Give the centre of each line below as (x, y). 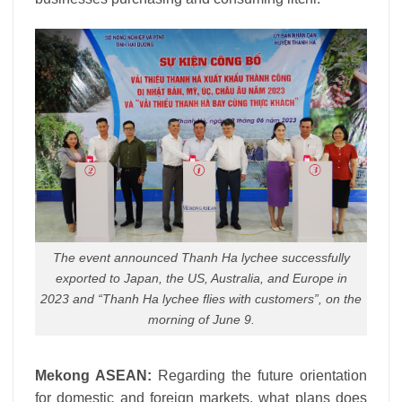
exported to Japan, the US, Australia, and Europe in (201, 279)
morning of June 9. (201, 320)
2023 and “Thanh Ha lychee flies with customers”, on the (201, 299)
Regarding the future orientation (259, 375)
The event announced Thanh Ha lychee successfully (201, 258)
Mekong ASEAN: (93, 375)
